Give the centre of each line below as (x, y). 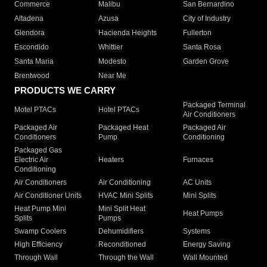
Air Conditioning (125, 183)
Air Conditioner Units (48, 196)
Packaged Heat (124, 128)
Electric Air (31, 160)
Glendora (30, 33)
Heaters (111, 160)
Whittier (111, 47)
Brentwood (32, 76)
